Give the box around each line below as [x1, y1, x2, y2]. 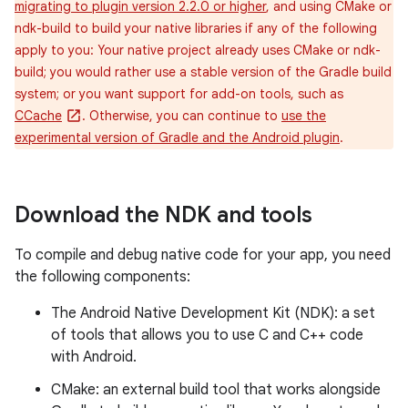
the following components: [15, 268, 190, 286]
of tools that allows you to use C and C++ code [51, 326, 363, 344]
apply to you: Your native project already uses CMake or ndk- [15, 42, 381, 58]
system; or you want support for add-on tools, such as [15, 86, 343, 102]
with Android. [51, 348, 137, 366]
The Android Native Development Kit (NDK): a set [51, 304, 375, 322]
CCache [15, 107, 62, 124]
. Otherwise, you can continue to [82, 107, 281, 124]
